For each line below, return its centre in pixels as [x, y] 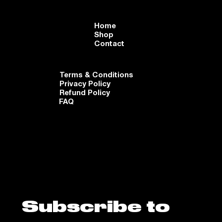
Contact [109, 44]
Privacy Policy [85, 83]
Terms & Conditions [96, 74]
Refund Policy [84, 92]
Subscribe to [96, 208]
